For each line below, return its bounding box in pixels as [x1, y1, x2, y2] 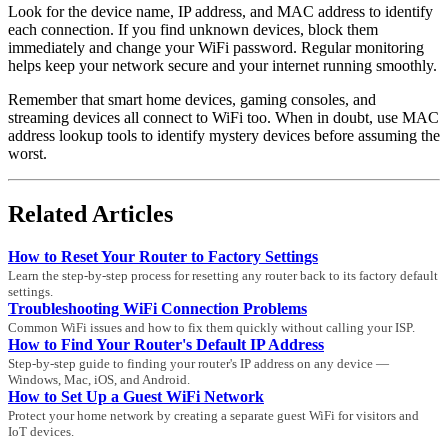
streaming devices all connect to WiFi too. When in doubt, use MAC [8, 109, 439, 127]
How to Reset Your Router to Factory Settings [8, 248, 318, 266]
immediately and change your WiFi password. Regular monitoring [8, 39, 424, 57]
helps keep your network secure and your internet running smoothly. [8, 57, 437, 75]
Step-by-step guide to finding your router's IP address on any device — [8, 356, 389, 372]
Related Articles [8, 201, 173, 228]
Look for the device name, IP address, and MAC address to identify [8, 3, 433, 21]
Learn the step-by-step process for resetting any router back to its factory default [8, 268, 438, 284]
